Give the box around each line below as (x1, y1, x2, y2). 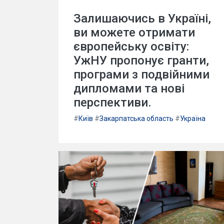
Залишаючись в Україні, (73, 11, 211, 25)
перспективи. (73, 95, 151, 109)
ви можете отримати (73, 25, 195, 39)
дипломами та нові (73, 81, 184, 95)
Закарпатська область (99, 114, 173, 122)
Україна (180, 114, 205, 122)
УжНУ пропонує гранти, (73, 53, 209, 67)
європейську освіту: (73, 39, 189, 53)
